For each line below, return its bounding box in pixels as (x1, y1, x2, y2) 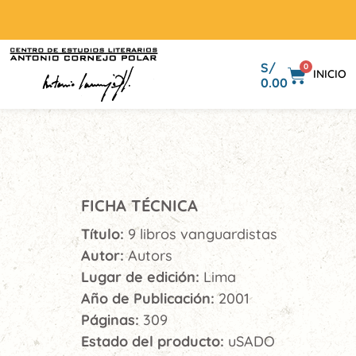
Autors (128, 246, 172, 265)
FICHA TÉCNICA (81, 195, 198, 215)
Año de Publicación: (81, 289, 219, 308)
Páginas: (81, 311, 143, 329)
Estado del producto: (81, 332, 228, 350)
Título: (81, 225, 128, 243)
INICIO (313, 67, 346, 81)
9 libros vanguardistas (128, 225, 277, 243)
